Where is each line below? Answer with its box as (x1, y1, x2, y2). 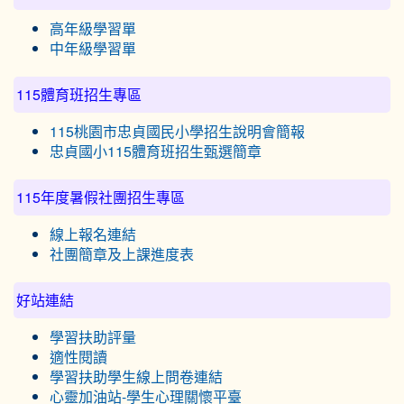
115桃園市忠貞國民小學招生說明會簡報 (50, 124, 305, 139)
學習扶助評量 (50, 330, 136, 344)
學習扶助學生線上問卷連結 (50, 370, 223, 384)
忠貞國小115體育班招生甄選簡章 (50, 144, 262, 159)
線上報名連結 (50, 227, 136, 242)
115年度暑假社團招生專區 (16, 187, 185, 207)
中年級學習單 (50, 41, 136, 56)
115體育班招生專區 (16, 84, 142, 105)
